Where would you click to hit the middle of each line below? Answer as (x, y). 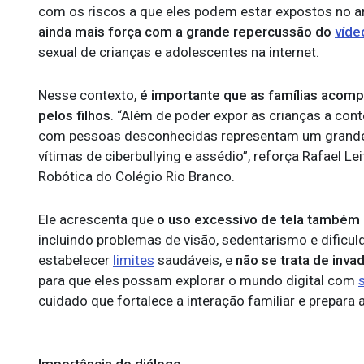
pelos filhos (74, 115)
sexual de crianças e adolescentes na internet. (179, 52)
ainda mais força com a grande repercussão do (186, 32)
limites (134, 260)
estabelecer (76, 260)
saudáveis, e (195, 260)
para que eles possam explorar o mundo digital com (198, 280)
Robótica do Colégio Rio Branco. (136, 176)
